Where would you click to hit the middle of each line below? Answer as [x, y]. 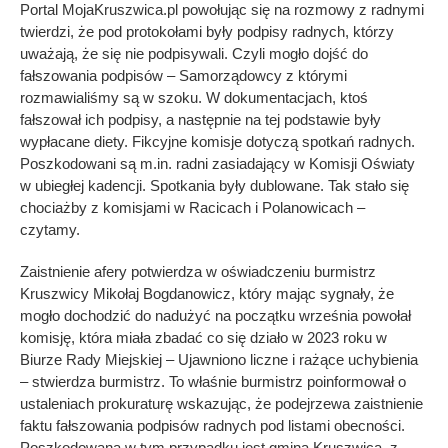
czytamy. [50, 229]
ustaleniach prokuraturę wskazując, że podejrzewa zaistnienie [221, 403]
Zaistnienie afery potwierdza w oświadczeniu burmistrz [198, 271]
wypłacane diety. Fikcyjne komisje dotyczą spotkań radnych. [217, 141]
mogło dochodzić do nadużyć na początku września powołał [215, 315]
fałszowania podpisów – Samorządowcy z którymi [183, 75]
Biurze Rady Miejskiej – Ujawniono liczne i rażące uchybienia [219, 359]
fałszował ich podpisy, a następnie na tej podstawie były [200, 119]
